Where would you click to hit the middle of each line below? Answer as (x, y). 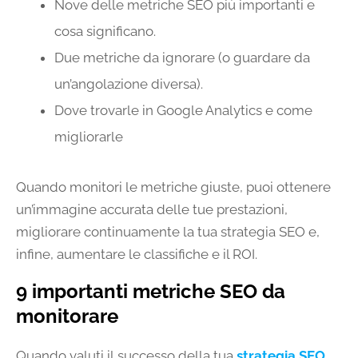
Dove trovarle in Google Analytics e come (183, 111)
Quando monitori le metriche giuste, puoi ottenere (173, 187)
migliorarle (89, 137)
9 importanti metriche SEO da (151, 292)
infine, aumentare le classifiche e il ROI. (137, 255)
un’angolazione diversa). (129, 84)
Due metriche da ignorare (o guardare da (182, 58)
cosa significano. (105, 32)
